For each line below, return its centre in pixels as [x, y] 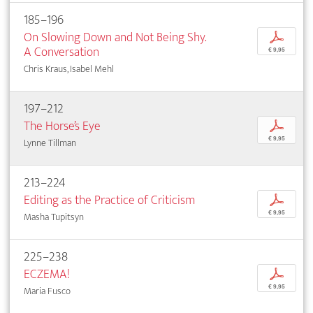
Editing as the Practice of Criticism [109, 201]
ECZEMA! [47, 275]
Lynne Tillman [50, 143]
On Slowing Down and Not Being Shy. [115, 38]
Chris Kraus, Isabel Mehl [69, 69]
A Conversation [61, 52]
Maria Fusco [47, 291]
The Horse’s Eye [62, 126]
